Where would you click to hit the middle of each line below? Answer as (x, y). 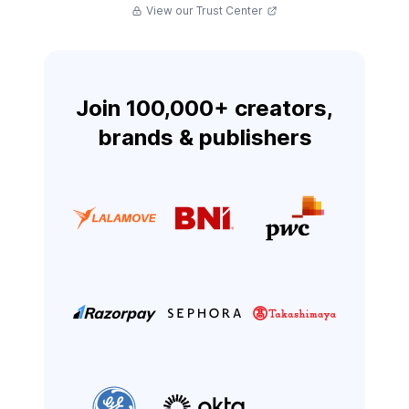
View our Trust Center (204, 11)
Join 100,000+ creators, (204, 109)
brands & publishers (204, 138)
